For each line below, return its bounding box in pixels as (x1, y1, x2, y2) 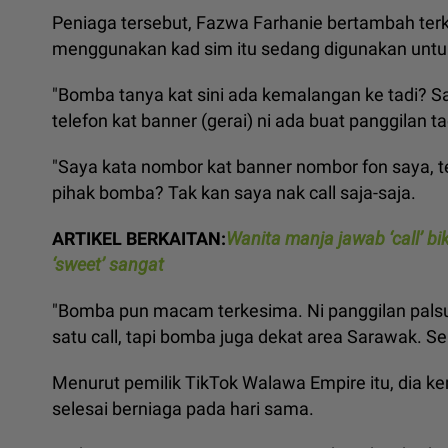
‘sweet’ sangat (52, 253, 164, 275)
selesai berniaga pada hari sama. (52, 397, 314, 419)
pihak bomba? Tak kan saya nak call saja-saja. (52, 181, 420, 203)
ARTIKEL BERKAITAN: (52, 227, 226, 249)
